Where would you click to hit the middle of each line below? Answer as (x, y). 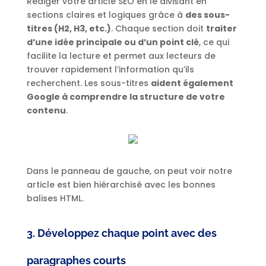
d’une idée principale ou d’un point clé (113, 42)
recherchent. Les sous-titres (88, 83)
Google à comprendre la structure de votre (126, 97)
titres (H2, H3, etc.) (69, 29)
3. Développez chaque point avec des (121, 233)
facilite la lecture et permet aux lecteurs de (121, 56)
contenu (46, 111)
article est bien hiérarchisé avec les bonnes (121, 185)
